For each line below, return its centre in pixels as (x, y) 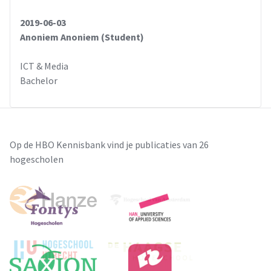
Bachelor (39, 80)
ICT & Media (44, 66)
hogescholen (37, 159)
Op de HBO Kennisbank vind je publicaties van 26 (109, 145)
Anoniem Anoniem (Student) (82, 37)
